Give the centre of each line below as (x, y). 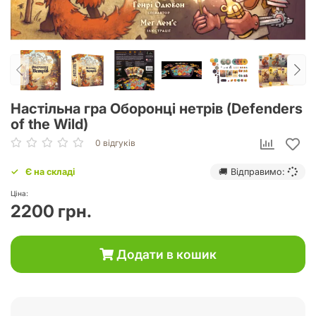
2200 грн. (51, 212)
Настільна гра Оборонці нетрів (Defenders (157, 108)
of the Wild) (49, 124)
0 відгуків (115, 142)
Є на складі (50, 171)
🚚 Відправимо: (253, 171)
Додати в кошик (165, 255)
